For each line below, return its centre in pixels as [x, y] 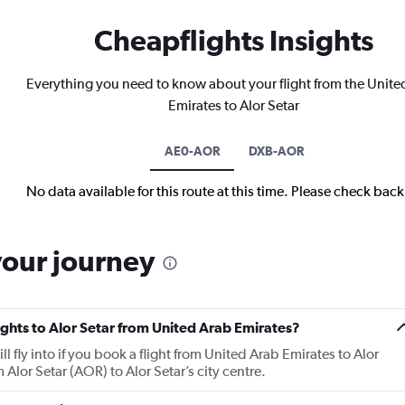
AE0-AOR [192, 151]
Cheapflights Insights [234, 41]
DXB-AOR [276, 151]
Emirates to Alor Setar [234, 106]
